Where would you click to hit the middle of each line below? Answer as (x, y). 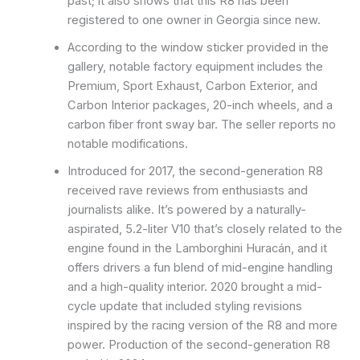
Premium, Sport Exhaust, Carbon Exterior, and (192, 86)
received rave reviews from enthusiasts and (187, 190)
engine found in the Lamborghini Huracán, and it (197, 248)
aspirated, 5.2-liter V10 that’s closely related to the (205, 229)
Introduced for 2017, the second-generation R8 (195, 171)
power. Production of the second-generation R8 (198, 344)
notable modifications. (127, 143)
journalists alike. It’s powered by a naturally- (186, 209)
